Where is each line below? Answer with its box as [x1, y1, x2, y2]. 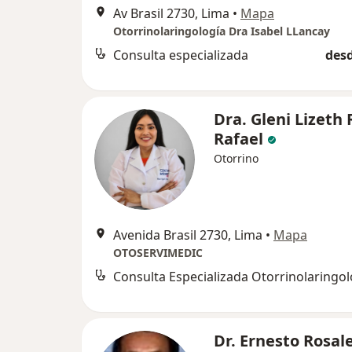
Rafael [214, 128, 263, 149]
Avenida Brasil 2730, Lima [113, 226, 262, 244]
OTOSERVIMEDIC [113, 245, 203, 260]
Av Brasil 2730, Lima [113, 5, 229, 22]
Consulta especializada [113, 46, 248, 64]
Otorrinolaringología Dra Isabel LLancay [113, 24, 330, 38]
